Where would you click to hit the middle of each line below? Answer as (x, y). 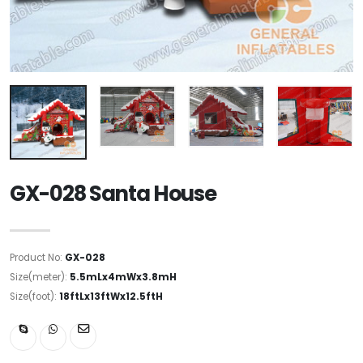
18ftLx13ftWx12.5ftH (111, 296)
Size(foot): (34, 296)
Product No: (37, 257)
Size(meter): (40, 277)
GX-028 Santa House (113, 193)
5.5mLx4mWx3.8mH (123, 277)
